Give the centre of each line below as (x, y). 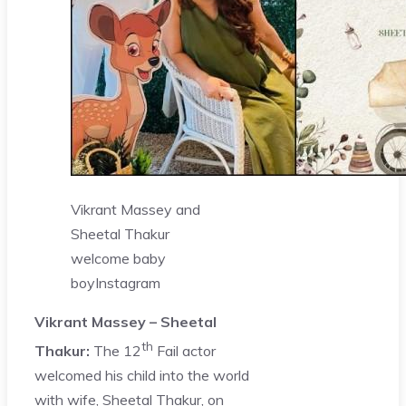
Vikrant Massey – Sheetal (126, 321)
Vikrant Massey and (135, 209)
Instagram (128, 282)
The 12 (116, 351)
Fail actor (184, 351)
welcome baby (118, 258)
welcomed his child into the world (142, 376)
